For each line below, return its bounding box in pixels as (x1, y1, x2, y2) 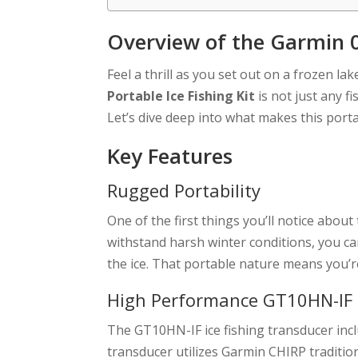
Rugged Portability (107, 177, 261, 202)
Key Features (107, 141, 233, 170)
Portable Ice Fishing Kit (107, 86, 256, 105)
